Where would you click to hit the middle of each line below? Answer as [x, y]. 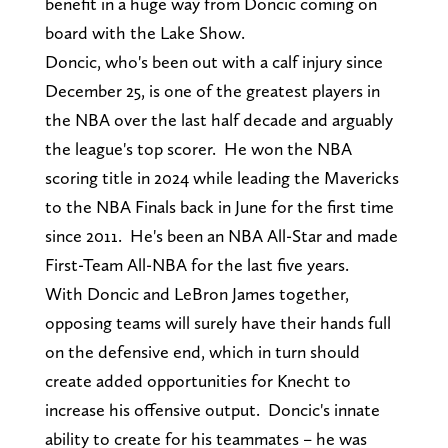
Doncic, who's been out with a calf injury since [213, 62]
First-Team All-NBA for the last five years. [198, 265]
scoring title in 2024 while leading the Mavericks [221, 178]
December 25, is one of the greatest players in [212, 91]
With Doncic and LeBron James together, [196, 294]
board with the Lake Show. [146, 33]
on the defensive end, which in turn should [202, 352]
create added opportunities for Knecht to [197, 381]
